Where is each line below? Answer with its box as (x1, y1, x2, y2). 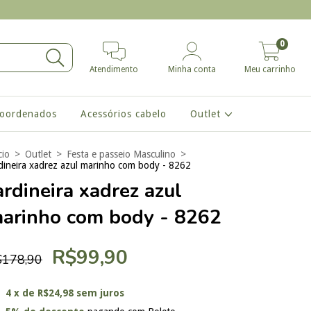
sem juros (76, 287, 124, 299)
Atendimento (90, 64, 139, 74)
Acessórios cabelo (80, 108, 167, 119)
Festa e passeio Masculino (67, 149, 176, 160)
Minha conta (168, 64, 217, 74)
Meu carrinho (244, 64, 296, 74)
